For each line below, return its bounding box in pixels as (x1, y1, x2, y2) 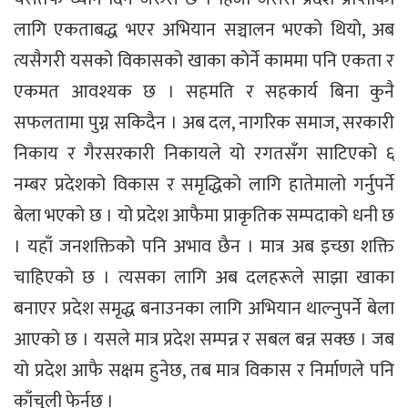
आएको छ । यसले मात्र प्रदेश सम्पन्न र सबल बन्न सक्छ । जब (14, 323, 394, 355)
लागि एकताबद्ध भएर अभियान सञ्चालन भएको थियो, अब (14, 14, 394, 46)
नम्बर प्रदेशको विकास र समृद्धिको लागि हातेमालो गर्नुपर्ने (14, 168, 394, 200)
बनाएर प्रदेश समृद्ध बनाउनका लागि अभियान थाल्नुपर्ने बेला (14, 292, 394, 324)
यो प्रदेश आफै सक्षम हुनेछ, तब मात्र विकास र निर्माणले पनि (14, 354, 394, 386)
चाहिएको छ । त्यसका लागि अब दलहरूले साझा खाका (14, 261, 394, 293)
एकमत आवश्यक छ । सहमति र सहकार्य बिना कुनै (14, 76, 394, 107)
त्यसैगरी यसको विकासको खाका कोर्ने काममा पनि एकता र (14, 45, 394, 76)
